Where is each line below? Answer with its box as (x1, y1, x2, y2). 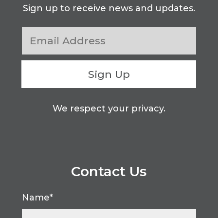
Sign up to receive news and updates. (22, 2, 195, 14)
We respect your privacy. (52, 103, 165, 114)
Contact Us (71, 163, 147, 180)
